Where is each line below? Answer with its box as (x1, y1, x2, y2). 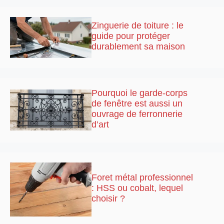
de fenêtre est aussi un (91, 98, 183, 108)
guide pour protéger (91, 30, 170, 41)
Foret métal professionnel (91, 172, 193, 182)
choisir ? (91, 193, 125, 203)
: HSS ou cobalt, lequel (91, 182, 183, 193)
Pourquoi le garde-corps (91, 87, 188, 98)
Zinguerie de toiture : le (91, 20, 184, 30)
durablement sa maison (91, 41, 185, 51)
